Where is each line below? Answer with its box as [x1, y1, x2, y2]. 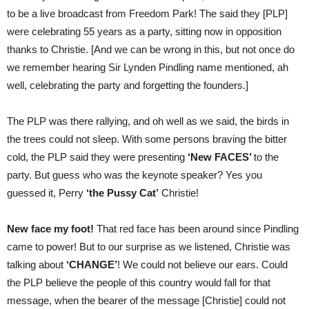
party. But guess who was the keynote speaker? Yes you [7, 169, 262, 181]
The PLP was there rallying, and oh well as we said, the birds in [7, 115, 289, 127]
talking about [7, 259, 66, 270]
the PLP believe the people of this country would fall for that [7, 277, 270, 288]
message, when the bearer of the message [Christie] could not [7, 295, 286, 306]
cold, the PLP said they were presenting [7, 151, 188, 163]
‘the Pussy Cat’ [86, 187, 159, 199]
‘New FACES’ [188, 151, 254, 163]
